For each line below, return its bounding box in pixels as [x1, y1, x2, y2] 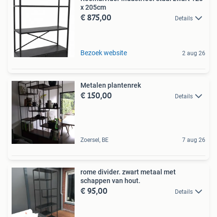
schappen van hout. [80, 176, 140, 185]
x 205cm [80, 3, 106, 11]
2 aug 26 [182, 49, 205, 57]
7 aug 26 [182, 136, 205, 143]
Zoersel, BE [80, 136, 108, 143]
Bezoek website [80, 48, 127, 57]
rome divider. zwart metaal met [80, 168, 122, 176]
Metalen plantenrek [80, 81, 141, 89]
